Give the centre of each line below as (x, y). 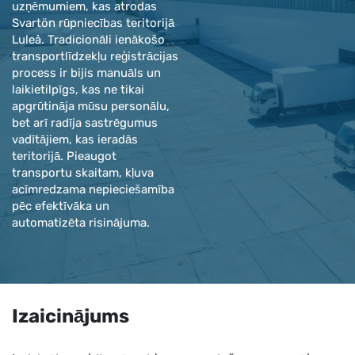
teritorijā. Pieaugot (64, 156)
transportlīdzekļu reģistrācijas (95, 56)
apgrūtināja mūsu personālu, (91, 106)
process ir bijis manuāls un (86, 73)
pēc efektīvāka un (61, 206)
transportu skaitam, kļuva (83, 173)
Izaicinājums (71, 316)
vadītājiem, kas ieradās (75, 139)
